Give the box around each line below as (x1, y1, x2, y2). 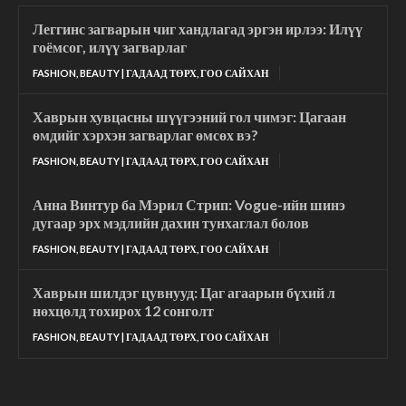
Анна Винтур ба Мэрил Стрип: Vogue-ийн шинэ (33, 195, 345, 213)
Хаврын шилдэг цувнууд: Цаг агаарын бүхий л (33, 283, 335, 301)
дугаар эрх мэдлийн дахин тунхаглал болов (33, 213, 309, 231)
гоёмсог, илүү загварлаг (33, 37, 187, 55)
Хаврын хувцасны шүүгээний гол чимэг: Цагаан (33, 107, 346, 125)
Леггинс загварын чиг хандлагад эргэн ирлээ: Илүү (33, 19, 362, 37)
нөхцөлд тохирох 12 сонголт (33, 301, 214, 319)
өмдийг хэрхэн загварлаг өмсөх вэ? (33, 125, 258, 143)
